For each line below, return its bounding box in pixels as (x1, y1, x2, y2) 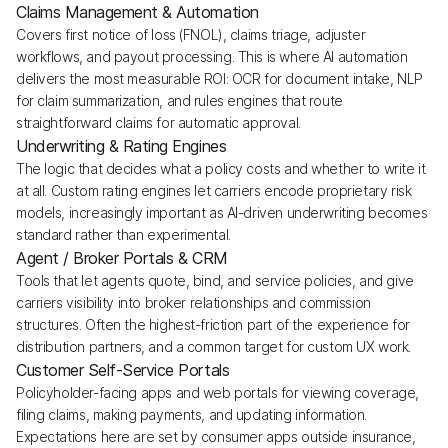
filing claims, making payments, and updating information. (16, 406, 368, 423)
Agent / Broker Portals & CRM (16, 248, 228, 268)
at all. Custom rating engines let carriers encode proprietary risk (16, 182, 412, 199)
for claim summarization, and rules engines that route (16, 92, 343, 109)
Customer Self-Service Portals (16, 360, 230, 380)
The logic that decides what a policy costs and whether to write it (16, 160, 426, 177)
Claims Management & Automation (16, 2, 259, 22)
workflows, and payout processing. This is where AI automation (16, 48, 408, 65)
